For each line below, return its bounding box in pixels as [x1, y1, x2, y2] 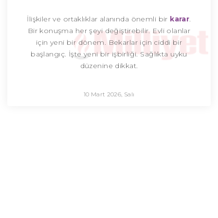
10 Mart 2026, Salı [83, 91, 135, 98]
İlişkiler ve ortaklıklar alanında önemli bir [27, 15, 170, 24]
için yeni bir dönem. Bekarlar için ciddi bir [36, 38, 182, 47]
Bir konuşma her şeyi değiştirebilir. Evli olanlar [27, 26, 191, 36]
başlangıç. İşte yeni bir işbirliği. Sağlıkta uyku [31, 50, 187, 59]
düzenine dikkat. [80, 61, 138, 71]
